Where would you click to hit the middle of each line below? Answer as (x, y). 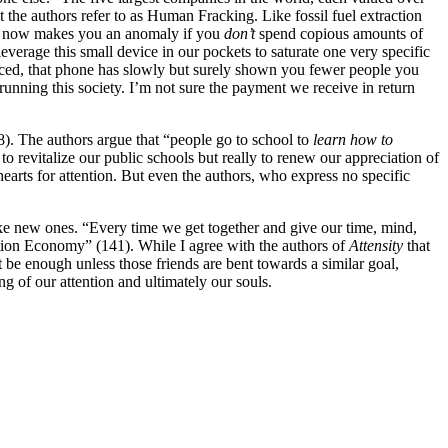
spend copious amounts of (341, 34)
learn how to (353, 140)
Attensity (378, 246)
